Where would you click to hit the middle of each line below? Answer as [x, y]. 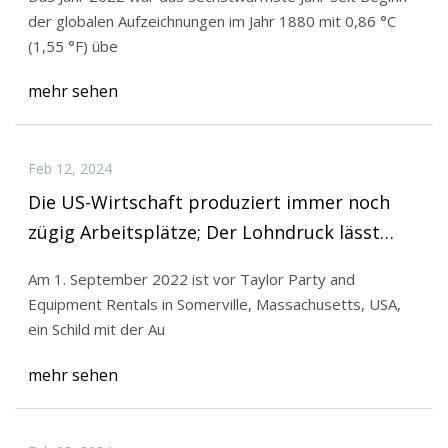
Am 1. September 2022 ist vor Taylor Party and [191, 279]
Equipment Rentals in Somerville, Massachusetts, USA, [214, 304]
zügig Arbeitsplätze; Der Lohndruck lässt [116, 232]
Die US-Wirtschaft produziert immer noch [208, 202]
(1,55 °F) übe [72, 45]
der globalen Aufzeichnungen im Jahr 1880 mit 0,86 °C [211, 20]
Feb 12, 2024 [69, 168]
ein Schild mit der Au [96, 329]
